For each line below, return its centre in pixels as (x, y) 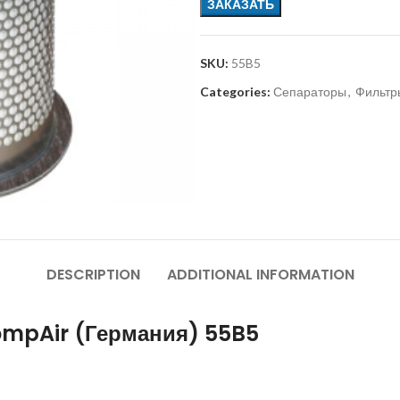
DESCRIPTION (93, 274)
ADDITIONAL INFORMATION (260, 274)
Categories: (235, 92)
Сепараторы (310, 92)
